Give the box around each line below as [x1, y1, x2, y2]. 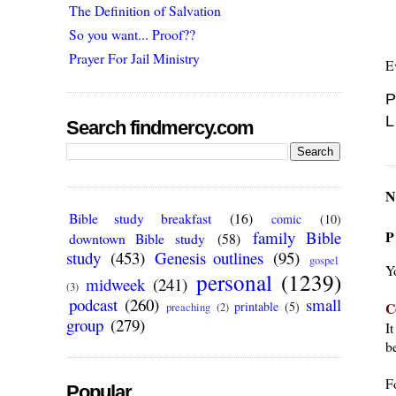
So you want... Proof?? [69, 24, 196, 43]
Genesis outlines [155, 247, 264, 270]
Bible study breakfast [69, 209, 211, 228]
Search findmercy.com [66, 116, 255, 139]
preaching [166, 300, 211, 316]
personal [195, 267, 272, 298]
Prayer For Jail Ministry [69, 48, 201, 67]
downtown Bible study [69, 229, 205, 248]
